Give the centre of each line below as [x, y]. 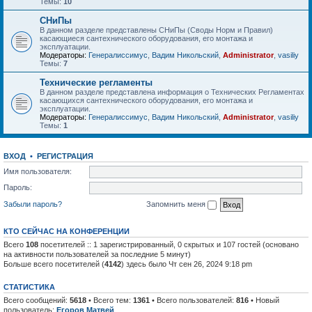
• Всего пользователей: [193, 300]
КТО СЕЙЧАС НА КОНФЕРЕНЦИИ [67, 231]
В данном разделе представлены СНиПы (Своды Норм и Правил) [156, 30]
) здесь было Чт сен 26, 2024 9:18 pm [187, 264]
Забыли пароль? [33, 204]
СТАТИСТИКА [29, 287]
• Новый [264, 300]
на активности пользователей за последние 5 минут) [97, 254]
